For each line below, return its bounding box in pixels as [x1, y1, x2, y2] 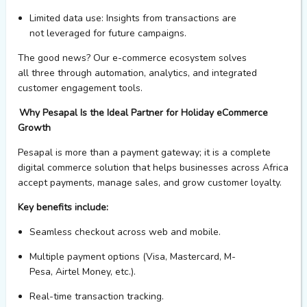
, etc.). [110, 265, 136, 279]
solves [218, 51, 247, 65]
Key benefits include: [17, 201, 108, 214]
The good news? [17, 51, 90, 65]
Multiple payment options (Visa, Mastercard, [29, 250, 222, 264]
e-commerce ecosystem [112, 51, 216, 65]
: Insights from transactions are [101, 12, 237, 25]
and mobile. [171, 225, 221, 239]
